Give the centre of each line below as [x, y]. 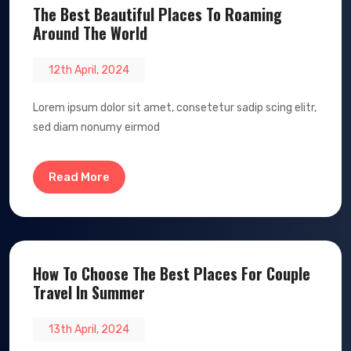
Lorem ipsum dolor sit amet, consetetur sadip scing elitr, [175, 108]
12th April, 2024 [89, 71]
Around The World [90, 33]
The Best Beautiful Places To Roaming [157, 14]
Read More [79, 177]
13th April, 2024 [89, 330]
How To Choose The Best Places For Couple [172, 274]
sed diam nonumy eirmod [96, 128]
